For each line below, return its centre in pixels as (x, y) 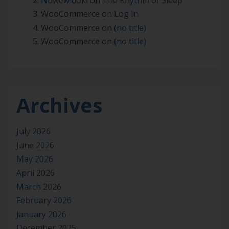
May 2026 (35, 159)
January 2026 (41, 214)
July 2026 (33, 131)
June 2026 (35, 145)
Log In (126, 14)
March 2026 (39, 186)
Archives (59, 105)
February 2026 (44, 200)
